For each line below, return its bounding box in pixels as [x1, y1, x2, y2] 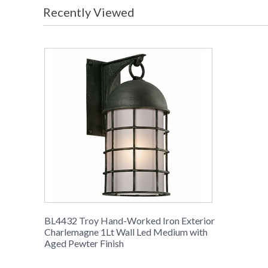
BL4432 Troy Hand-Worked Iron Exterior [44, 215, 215, 227]
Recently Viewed [43, 5, 135, 20]
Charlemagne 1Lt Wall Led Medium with [44, 226, 208, 238]
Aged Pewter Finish [44, 237, 124, 249]
